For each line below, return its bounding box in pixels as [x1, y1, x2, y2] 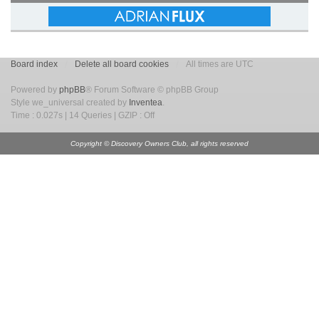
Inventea [129, 98, 162, 108]
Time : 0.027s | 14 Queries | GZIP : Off [11, 110, 155, 121]
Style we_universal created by [11, 98, 129, 108]
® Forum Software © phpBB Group [85, 85, 219, 95]
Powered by [11, 85, 59, 95]
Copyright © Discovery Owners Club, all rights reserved [70, 140, 249, 148]
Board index [11, 59, 58, 70]
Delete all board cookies [75, 59, 169, 70]
